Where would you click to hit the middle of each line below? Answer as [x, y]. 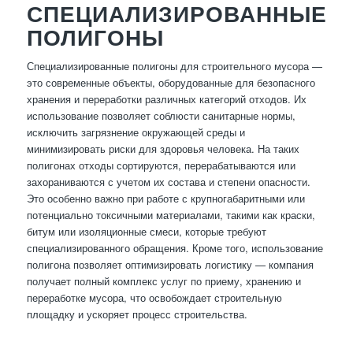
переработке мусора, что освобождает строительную [154, 298]
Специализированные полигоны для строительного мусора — [174, 66]
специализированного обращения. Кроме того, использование [175, 248]
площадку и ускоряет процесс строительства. [137, 314]
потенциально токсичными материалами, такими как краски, [171, 215]
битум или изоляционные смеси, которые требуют [146, 232]
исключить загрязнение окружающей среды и [136, 132]
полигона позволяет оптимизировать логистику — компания [170, 265]
